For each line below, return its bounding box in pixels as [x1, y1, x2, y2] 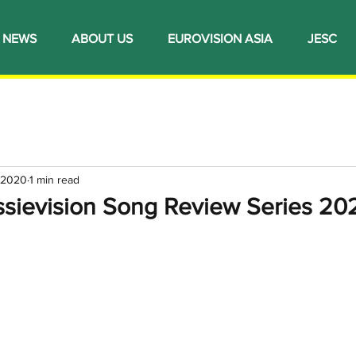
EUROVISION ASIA [168, 32, 273, 45]
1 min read [29, 172, 79, 186]
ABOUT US [72, 32, 133, 45]
